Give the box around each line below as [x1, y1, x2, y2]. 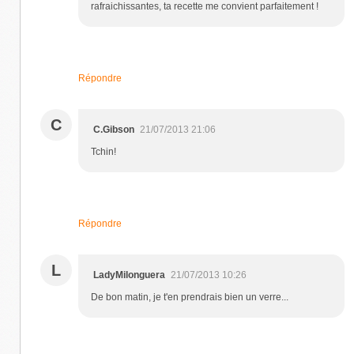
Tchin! [91, 145, 116, 157]
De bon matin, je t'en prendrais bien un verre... [91, 291, 288, 303]
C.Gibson [93, 123, 134, 135]
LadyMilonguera [93, 269, 165, 281]
